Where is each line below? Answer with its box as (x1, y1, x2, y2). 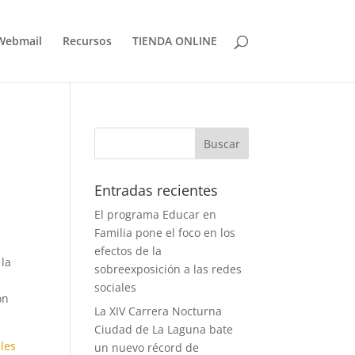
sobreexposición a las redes (94, 261, 242, 277)
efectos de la (94, 243, 162, 258)
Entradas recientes (94, 181, 219, 200)
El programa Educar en (94, 207, 217, 222)
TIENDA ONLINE (132, 33, 217, 48)
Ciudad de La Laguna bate (94, 322, 234, 337)
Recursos (62, 33, 112, 48)
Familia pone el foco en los (94, 225, 236, 240)
